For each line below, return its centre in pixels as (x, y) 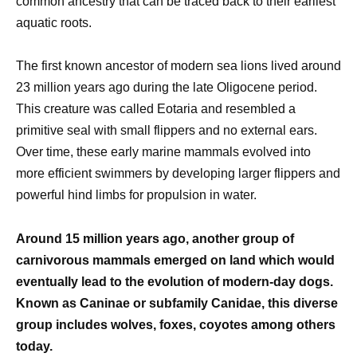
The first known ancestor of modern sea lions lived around (178, 66)
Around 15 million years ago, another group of (155, 238)
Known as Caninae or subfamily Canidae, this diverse (177, 303)
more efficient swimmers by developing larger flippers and (178, 174)
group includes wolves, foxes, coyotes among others (176, 324)
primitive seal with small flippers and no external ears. (167, 131)
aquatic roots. (54, 23)
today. (34, 346)
